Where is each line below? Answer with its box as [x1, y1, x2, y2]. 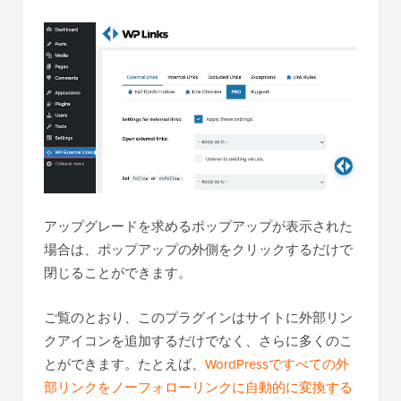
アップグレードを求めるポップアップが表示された [44, 216, 353, 235]
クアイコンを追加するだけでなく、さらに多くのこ [44, 330, 353, 350]
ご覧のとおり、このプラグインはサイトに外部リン [44, 307, 353, 327]
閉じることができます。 [44, 262, 192, 282]
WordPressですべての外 [205, 354, 349, 373]
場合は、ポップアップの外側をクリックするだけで [44, 239, 353, 259]
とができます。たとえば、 [44, 354, 205, 373]
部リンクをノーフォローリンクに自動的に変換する [44, 377, 353, 397]
